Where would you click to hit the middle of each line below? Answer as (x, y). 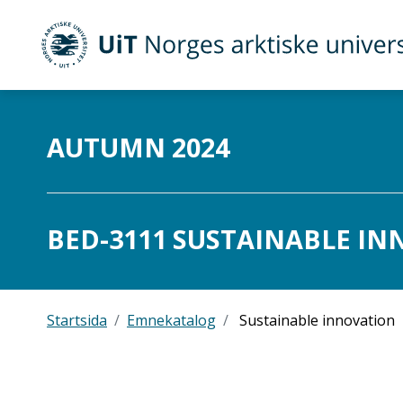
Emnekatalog (171, 320)
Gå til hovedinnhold (73, 109)
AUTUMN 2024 (138, 147)
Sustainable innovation (315, 320)
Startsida (77, 320)
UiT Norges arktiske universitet (173, 57)
